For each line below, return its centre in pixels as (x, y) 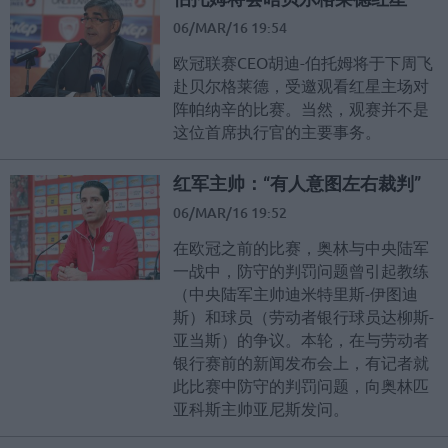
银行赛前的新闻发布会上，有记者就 (301, 362)
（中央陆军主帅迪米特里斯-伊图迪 (295, 293)
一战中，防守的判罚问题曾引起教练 (301, 270)
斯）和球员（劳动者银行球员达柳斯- (303, 316)
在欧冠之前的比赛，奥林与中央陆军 (301, 247)
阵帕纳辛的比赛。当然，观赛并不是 (301, 108)
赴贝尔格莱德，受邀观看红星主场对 (301, 85)
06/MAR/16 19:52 (230, 213)
